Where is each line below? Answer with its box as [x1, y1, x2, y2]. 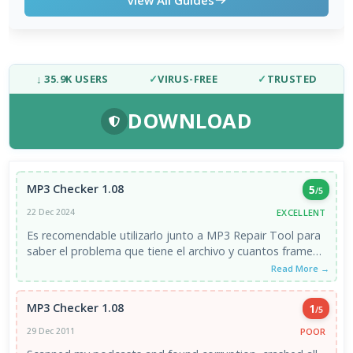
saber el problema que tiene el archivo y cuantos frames [27, 243, 319, 258]
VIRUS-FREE [158, 71, 218, 86]
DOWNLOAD [128, 107, 252, 136]
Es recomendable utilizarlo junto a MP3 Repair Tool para [27, 227, 321, 243]
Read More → [270, 262, 329, 274]
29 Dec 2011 [27, 325, 76, 337]
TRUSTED [266, 71, 318, 86]
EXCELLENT [277, 206, 326, 218]
